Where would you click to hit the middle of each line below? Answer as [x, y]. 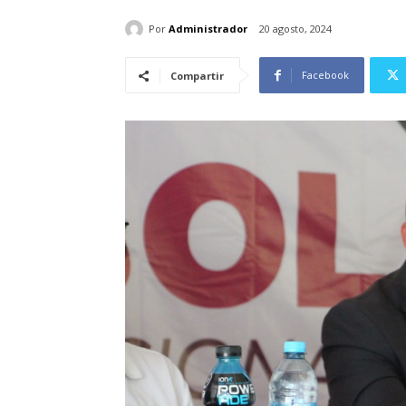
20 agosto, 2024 [295, 29]
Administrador [208, 28]
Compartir [197, 76]
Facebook [325, 75]
